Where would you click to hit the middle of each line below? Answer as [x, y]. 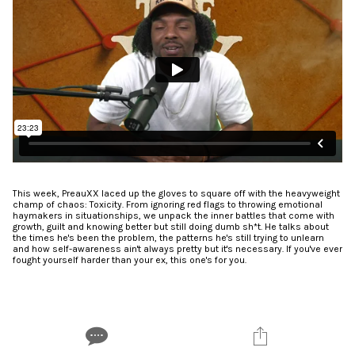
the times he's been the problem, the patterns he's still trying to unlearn [168, 237]
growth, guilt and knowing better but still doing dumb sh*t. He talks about [171, 226]
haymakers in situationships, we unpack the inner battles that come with [174, 215]
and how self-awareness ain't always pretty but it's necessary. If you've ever [177, 248]
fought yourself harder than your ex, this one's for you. [130, 260]
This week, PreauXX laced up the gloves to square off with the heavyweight [176, 193]
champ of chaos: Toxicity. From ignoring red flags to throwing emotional [168, 204]
